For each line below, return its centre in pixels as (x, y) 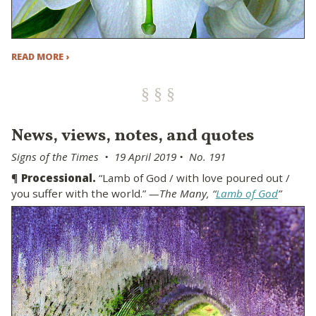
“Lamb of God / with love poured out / (193, 177)
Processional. (59, 177)
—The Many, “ (182, 193)
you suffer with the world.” (80, 193)
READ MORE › (40, 57)
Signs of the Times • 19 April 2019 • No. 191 (119, 157)
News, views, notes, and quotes (133, 136)
